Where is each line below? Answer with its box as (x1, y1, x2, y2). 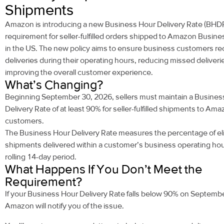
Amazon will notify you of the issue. (5, 201, 124, 211)
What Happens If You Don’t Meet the (5, 162, 202, 177)
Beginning (5, 92, 41, 102)
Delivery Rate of (5, 104, 58, 114)
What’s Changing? (5, 77, 103, 92)
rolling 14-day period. (5, 152, 76, 162)
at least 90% (58, 104, 101, 114)
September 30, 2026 (41, 92, 112, 102)
